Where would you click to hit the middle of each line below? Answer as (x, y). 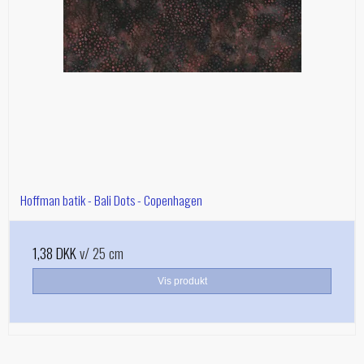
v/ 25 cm (100, 252)
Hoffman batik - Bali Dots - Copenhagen (111, 199)
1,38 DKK (54, 252)
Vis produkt (182, 281)
